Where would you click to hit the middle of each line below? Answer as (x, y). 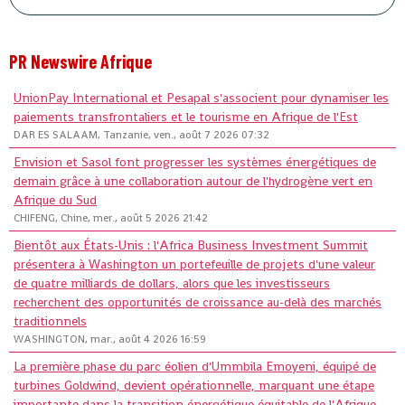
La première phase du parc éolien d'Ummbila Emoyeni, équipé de (195, 366)
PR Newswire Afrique (80, 61)
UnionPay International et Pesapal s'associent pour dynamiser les (201, 97)
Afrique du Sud (55, 199)
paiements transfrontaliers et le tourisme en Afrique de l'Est (186, 116)
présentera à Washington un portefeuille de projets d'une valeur (194, 264)
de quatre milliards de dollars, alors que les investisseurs (172, 283)
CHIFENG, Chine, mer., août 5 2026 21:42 (111, 217)
